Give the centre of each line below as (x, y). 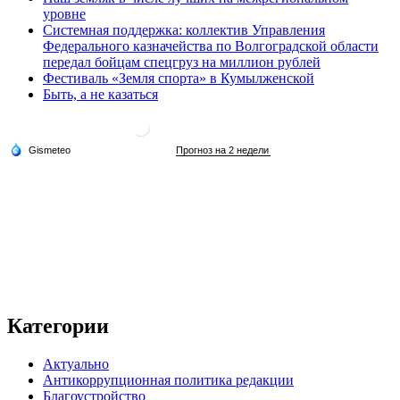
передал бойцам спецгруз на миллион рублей (182, 62)
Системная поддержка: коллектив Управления (184, 30)
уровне (64, 14)
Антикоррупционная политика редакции (168, 379)
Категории (58, 326)
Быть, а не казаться (100, 95)
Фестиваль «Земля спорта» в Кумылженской (179, 79)
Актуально (76, 363)
